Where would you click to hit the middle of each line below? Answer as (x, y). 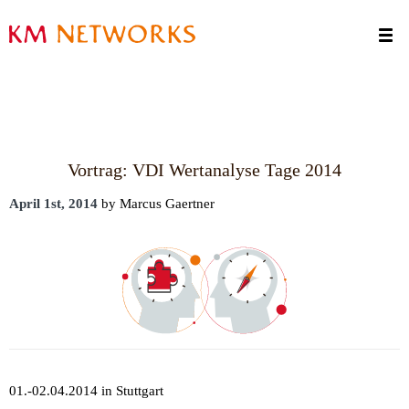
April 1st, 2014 (53, 204)
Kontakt (32, 35)
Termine (32, 10)
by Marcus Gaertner (156, 204)
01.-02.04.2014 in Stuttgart (86, 390)
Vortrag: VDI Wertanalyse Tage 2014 (204, 170)
